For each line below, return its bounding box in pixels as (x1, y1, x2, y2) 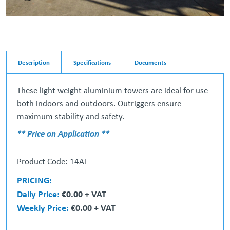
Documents (135, 57, 166, 67)
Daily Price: (17, 187, 62, 200)
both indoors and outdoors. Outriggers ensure (17, 97, 181, 109)
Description (18, 57, 50, 67)
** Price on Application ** (17, 127, 109, 140)
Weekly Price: (17, 201, 71, 214)
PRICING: (17, 173, 52, 186)
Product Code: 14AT (17, 155, 88, 167)
